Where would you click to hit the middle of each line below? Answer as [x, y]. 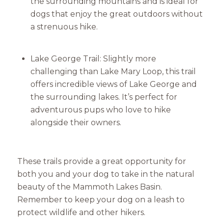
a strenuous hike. [64, 27]
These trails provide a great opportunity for [102, 162]
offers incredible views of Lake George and [113, 84]
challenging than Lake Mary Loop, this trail [113, 72]
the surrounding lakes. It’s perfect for [104, 97]
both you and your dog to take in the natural [106, 174]
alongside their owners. [76, 123]
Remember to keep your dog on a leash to [101, 200]
